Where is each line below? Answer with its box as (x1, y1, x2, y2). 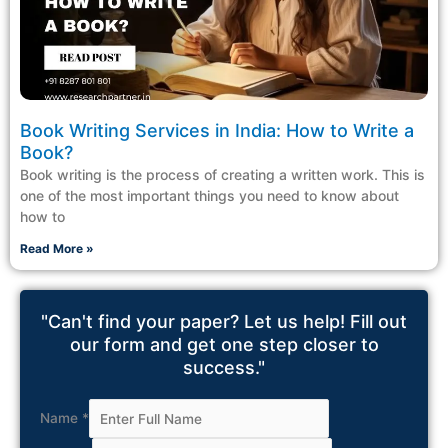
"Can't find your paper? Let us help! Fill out (41, 311, 407, 333)
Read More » (20, 241, 94, 257)
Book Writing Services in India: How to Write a (20, 120, 414, 142)
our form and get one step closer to (69, 334, 379, 356)
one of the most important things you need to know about (20, 187, 399, 205)
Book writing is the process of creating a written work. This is (20, 166, 425, 184)
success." (183, 357, 265, 379)
